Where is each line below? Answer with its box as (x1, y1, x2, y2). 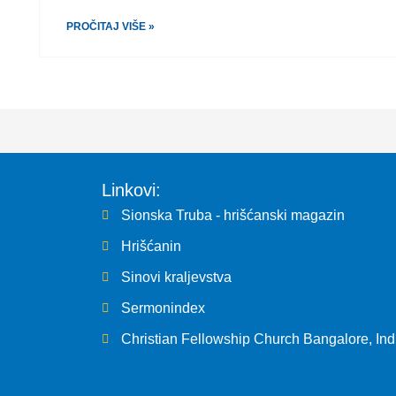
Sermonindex (121, 301, 206, 316)
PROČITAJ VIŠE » (65, 20, 155, 34)
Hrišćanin (121, 239, 182, 255)
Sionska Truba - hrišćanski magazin (121, 208, 346, 224)
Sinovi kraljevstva (121, 270, 232, 286)
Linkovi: (101, 180, 161, 201)
